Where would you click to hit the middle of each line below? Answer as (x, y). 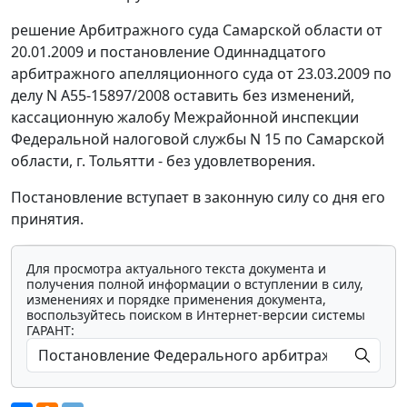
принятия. (47, 219)
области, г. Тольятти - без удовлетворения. (163, 161)
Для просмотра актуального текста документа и (176, 269)
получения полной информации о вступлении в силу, (195, 284)
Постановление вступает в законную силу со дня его (198, 198)
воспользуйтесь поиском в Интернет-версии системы (196, 315)
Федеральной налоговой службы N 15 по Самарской (198, 139)
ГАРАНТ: (50, 331)
